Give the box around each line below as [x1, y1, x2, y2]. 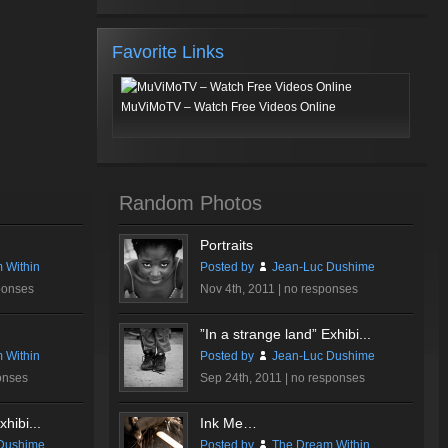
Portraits [200, 237, 253, 253]
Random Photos [119, 192, 262, 214]
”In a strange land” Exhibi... [200, 326, 371, 342]
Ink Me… [200, 415, 257, 431]
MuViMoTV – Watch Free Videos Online [121, 100, 336, 114]
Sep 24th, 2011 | [200, 371, 291, 385]
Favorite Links [112, 42, 224, 62]
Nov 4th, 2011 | [200, 282, 284, 296]
